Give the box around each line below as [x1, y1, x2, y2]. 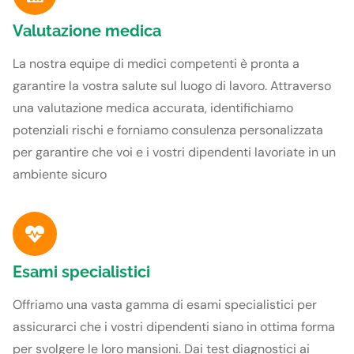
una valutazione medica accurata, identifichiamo [13, 99, 293, 116]
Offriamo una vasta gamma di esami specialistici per [13, 296, 317, 313]
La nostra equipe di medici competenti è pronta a [13, 55, 299, 72]
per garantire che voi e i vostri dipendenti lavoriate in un [13, 143, 336, 160]
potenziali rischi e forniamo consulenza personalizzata [13, 121, 323, 138]
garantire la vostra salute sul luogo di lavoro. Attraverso [13, 77, 331, 94]
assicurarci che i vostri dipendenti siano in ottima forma [13, 318, 335, 335]
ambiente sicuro [13, 165, 107, 183]
